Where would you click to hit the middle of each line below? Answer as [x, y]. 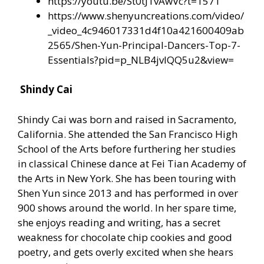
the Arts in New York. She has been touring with [127, 178]
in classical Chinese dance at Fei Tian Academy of [132, 163]
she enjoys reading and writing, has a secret [119, 222]
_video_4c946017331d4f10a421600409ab [146, 30]
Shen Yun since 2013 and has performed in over [128, 193]
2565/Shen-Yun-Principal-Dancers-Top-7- [144, 45]
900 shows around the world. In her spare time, [127, 207]
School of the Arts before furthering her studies [127, 148]
